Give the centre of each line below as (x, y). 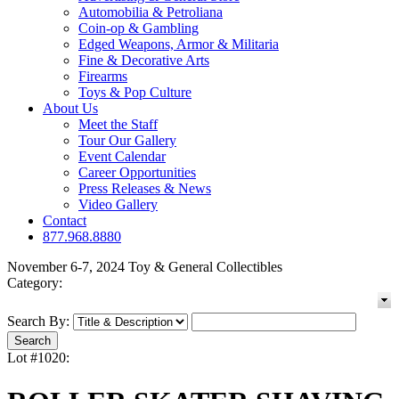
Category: (35, 283)
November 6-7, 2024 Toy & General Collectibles (145, 267)
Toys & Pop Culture (135, 93)
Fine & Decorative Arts (144, 61)
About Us (70, 109)
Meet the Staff (118, 125)
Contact (65, 221)
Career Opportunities (137, 173)
